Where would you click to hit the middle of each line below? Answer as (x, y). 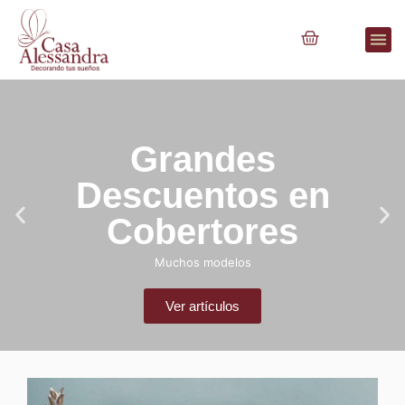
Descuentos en (202, 195)
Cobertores (202, 231)
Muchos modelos (202, 262)
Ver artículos (202, 306)
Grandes (202, 159)
